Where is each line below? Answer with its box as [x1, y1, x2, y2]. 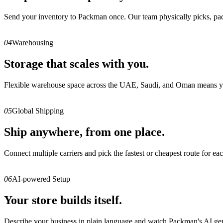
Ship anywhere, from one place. [4, 125, 165, 139]
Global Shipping [12, 107, 64, 115]
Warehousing [12, 38, 53, 47]
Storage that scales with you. [4, 57, 149, 71]
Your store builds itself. [4, 193, 122, 207]
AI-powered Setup [12, 174, 70, 183]
